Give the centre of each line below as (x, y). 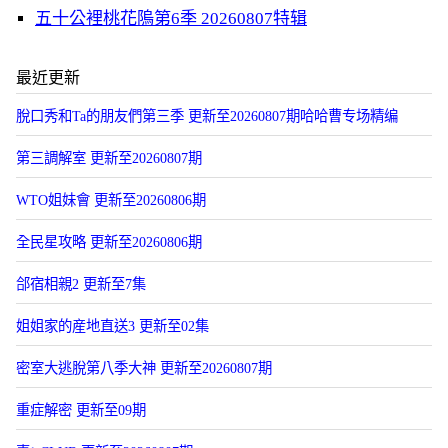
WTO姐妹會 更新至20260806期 (111, 200)
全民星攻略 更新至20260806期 (109, 242)
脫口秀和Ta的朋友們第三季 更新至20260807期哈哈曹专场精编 (207, 116)
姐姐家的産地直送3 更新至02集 (112, 326)
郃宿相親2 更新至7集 (81, 284)
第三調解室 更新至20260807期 (109, 158)
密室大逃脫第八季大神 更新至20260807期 (144, 368)
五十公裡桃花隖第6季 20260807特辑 (171, 18)
